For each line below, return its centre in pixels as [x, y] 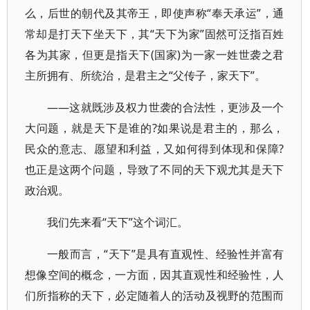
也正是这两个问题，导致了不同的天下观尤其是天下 [155, 170]
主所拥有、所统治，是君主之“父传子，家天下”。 [145, 75]
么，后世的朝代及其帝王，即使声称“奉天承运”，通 [155, 13]
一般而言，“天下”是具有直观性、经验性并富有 [166, 254]
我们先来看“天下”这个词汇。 [118, 222]
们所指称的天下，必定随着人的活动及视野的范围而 [155, 295]
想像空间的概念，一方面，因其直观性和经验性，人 [155, 275]
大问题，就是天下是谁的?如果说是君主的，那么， [155, 128]
